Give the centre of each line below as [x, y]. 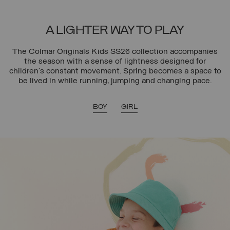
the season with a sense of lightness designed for [115, 61]
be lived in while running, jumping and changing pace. [115, 81]
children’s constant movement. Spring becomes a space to [115, 71]
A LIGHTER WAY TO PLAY [115, 31]
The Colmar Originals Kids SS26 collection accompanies [115, 52]
